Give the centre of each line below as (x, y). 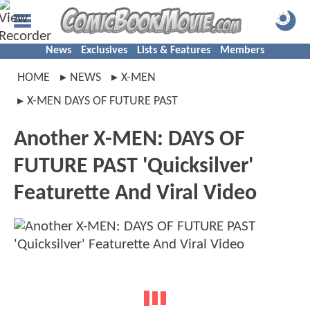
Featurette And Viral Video (135, 194)
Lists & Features (174, 51)
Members (242, 51)
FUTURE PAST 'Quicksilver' (134, 167)
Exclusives (104, 51)
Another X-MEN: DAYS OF (129, 140)
